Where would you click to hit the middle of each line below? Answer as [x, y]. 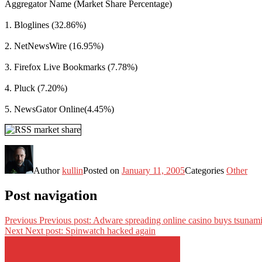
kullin [73, 170]
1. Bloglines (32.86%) [45, 25]
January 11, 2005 [153, 170]
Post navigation [51, 195]
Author [48, 170]
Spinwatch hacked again [111, 230]
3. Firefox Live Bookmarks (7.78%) [71, 67]
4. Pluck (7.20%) [36, 88]
